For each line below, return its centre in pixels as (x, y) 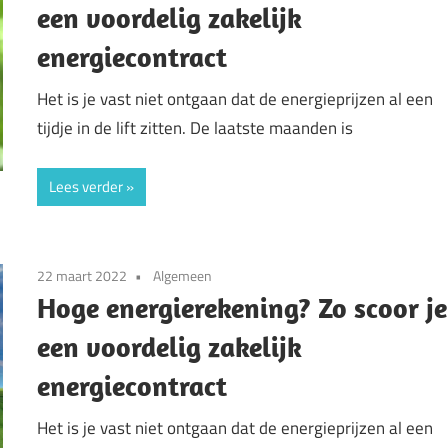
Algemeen (183, 276)
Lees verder (86, 187)
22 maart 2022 (82, 276)
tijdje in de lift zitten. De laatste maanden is (195, 127)
